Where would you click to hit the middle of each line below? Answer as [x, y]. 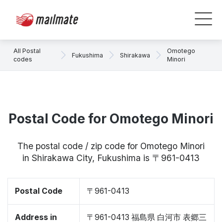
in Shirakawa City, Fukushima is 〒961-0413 [111, 158]
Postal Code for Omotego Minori [111, 119]
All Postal [27, 51]
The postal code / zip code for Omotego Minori [111, 146]
